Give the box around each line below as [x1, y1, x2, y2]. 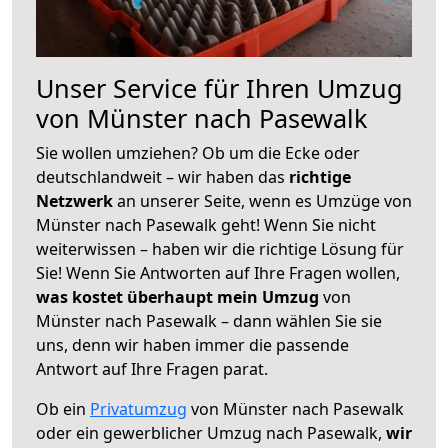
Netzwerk [36, 189, 117, 212]
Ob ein [36, 397, 90, 420]
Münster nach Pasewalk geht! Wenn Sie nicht [36, 213, 376, 236]
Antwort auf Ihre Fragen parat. [36, 357, 268, 380]
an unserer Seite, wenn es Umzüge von [117, 189, 412, 212]
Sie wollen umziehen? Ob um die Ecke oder [36, 141, 360, 164]
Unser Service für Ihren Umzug [36, 70, 403, 105]
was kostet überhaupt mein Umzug [36, 285, 319, 308]
